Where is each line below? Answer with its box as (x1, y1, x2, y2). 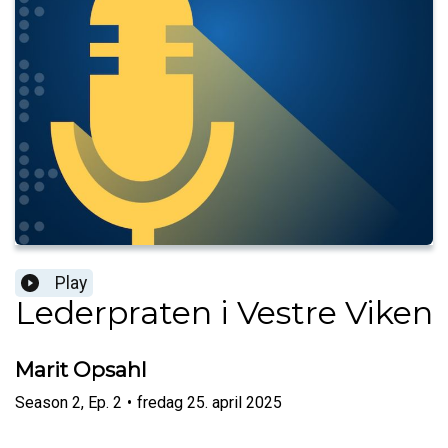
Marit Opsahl (15, 357, 147, 383)
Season (15, 392, 68, 412)
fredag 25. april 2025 (137, 392, 282, 412)
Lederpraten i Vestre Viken (15, 293, 433, 333)
